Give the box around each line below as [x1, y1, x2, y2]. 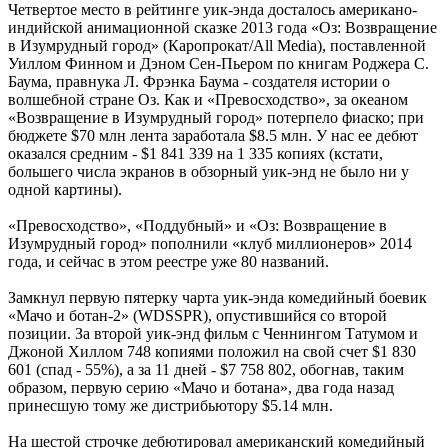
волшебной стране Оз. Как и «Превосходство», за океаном [8, 90, 408, 108]
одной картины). [8, 180, 122, 198]
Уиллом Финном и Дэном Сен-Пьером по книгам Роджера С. [8, 54, 429, 72]
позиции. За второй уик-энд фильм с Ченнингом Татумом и [8, 324, 418, 342]
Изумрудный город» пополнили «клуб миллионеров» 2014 [8, 234, 412, 252]
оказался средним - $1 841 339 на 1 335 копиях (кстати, [8, 144, 383, 162]
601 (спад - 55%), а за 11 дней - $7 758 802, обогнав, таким [8, 360, 404, 378]
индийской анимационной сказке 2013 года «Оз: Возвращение [8, 18, 437, 36]
